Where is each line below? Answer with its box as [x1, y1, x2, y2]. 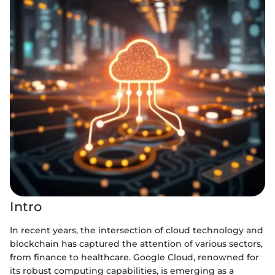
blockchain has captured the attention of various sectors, [10, 238, 263, 249]
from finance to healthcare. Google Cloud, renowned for [10, 251, 259, 263]
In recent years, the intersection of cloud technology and [10, 224, 263, 236]
